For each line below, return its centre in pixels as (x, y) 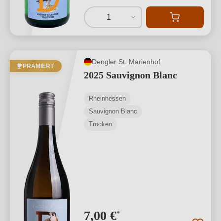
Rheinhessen (107, 98)
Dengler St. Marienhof (126, 61)
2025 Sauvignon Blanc (130, 75)
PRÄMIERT (38, 66)
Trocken (100, 124)
